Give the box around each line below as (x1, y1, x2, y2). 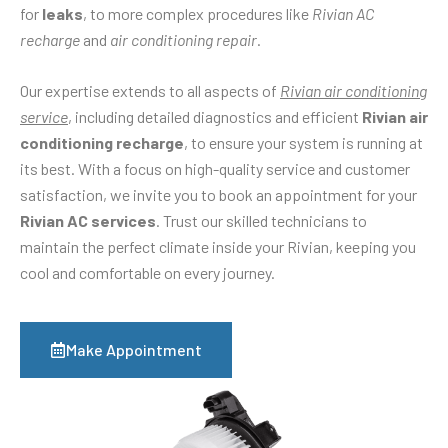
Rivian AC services (20, 211, 156, 231)
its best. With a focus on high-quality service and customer (20, 159, 410, 179)
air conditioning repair (110, 29, 257, 49)
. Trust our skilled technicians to (156, 211, 367, 231)
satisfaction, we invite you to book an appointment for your (20, 185, 417, 205)
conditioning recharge (20, 133, 184, 153)
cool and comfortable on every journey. (20, 263, 275, 283)
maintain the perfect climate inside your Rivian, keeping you (20, 237, 416, 257)
